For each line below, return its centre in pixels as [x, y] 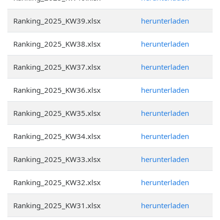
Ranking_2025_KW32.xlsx [57, 182]
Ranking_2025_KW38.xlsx [57, 44]
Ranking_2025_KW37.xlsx [57, 67]
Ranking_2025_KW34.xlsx [57, 136]
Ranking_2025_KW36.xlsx [57, 90]
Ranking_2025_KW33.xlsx [57, 159]
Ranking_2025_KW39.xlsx [57, 21]
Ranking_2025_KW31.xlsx [57, 205]
